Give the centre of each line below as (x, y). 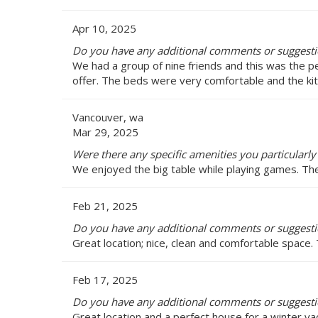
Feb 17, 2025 (105, 279)
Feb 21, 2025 (105, 205)
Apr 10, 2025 (104, 28)
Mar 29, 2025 (105, 132)
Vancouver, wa (108, 117)
